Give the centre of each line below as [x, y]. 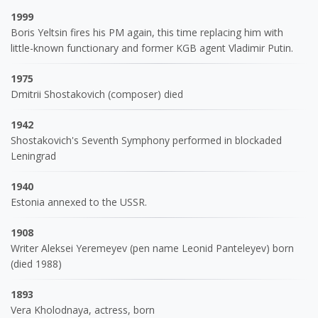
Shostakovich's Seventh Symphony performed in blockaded [146, 140]
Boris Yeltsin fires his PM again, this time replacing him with [147, 32]
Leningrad [33, 155]
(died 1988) [36, 263]
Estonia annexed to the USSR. [79, 202]
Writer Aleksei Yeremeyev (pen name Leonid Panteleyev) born [152, 248]
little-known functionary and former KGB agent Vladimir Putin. [152, 48]
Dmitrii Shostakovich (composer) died [97, 94]
